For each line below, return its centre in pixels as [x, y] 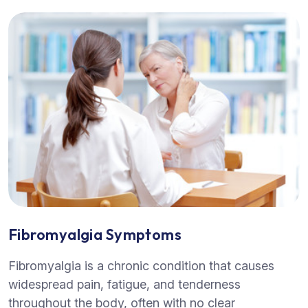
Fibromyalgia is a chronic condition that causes [141, 265]
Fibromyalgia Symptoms [95, 234]
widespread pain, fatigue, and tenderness [124, 284]
